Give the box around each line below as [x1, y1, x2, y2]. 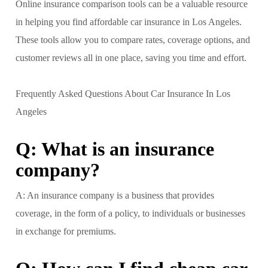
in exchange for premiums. [16, 226, 116, 236]
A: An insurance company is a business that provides [16, 190, 214, 200]
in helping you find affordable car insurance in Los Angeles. [16, 16, 242, 27]
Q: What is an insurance [16, 138, 214, 160]
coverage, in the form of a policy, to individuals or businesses [16, 208, 245, 218]
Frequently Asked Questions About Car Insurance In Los [16, 88, 230, 99]
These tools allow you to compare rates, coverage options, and [16, 34, 250, 45]
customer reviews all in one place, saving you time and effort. [16, 52, 246, 63]
